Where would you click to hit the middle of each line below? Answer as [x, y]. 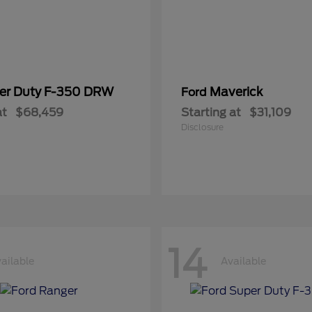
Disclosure [202, 127]
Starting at [211, 112]
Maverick [236, 92]
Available [243, 261]
